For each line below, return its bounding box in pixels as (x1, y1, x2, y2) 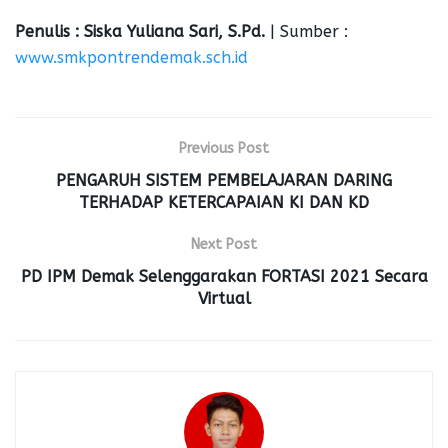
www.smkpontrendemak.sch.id (15, 47, 248, 67)
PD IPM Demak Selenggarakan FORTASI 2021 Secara (20, 266, 428, 286)
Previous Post (179, 139, 269, 157)
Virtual (197, 288, 251, 308)
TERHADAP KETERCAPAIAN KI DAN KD (79, 192, 369, 212)
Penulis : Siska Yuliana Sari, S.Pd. (15, 21, 265, 41)
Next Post (191, 235, 257, 253)
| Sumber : (265, 21, 348, 41)
